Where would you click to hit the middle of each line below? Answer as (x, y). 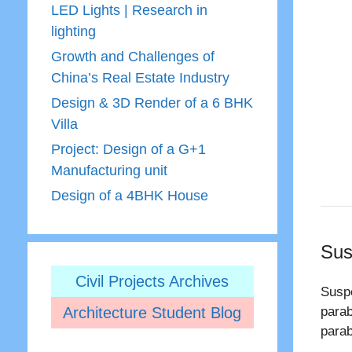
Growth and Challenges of (132, 57)
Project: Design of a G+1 (128, 149)
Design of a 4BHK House (129, 196)
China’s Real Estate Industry (140, 78)
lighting (73, 31)
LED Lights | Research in (129, 10)
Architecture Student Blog (152, 313)
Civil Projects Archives (152, 281)
